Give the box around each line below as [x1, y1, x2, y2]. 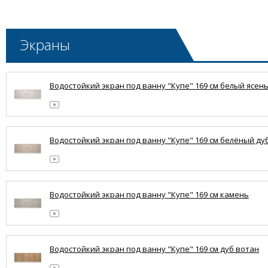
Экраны [20, 35, 70, 55]
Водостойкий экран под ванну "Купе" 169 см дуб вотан [50, 243, 259, 255]
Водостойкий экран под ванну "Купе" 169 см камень [50, 189, 249, 200]
